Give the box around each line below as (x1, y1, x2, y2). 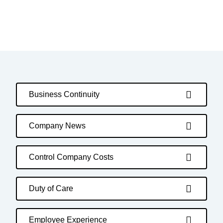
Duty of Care (29, 184, 73, 193)
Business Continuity (29, 90, 100, 99)
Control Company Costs (29, 153, 113, 161)
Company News (29, 121, 86, 130)
